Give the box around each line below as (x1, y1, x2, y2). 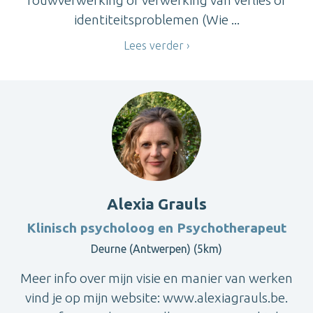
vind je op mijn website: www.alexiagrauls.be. (25, 290, 288, 306)
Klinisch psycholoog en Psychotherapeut (27, 220, 286, 236)
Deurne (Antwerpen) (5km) (91, 242, 222, 256)
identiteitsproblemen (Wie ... (73, 11, 240, 27)
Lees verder (124, 38, 184, 52)
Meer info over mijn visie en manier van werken (20, 270, 293, 286)
